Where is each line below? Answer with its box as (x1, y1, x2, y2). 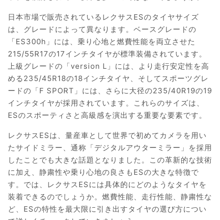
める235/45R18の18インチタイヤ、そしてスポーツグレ (8, 74, 209, 83)
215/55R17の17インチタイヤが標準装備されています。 (8, 49, 207, 59)
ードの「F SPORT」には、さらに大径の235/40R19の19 (8, 86, 212, 96)
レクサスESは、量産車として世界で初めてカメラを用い (8, 131, 207, 140)
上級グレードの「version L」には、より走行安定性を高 (8, 61, 209, 71)
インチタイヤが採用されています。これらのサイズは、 (8, 98, 204, 108)
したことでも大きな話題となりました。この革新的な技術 (8, 155, 212, 165)
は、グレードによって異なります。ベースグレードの (8, 25, 196, 34)
